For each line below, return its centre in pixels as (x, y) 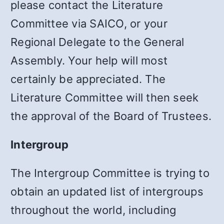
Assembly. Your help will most (89, 60)
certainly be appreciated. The (88, 79)
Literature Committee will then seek (105, 97)
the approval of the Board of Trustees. (111, 116)
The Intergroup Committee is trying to (110, 173)
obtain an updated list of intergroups (107, 191)
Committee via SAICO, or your (89, 23)
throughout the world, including (93, 210)
